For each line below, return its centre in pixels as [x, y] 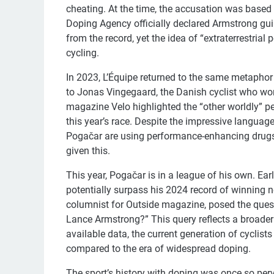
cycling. [83, 53]
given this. [88, 151]
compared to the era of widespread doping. [158, 249]
